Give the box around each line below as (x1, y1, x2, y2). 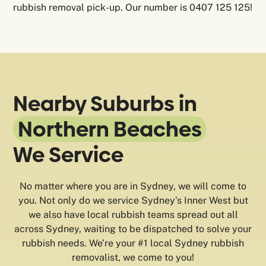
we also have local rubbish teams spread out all (28, 209, 238, 221)
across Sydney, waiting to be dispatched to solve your (14, 223, 252, 235)
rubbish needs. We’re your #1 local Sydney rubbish (22, 237, 244, 249)
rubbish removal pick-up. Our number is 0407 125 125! (13, 2, 253, 14)
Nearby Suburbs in (13, 89, 198, 119)
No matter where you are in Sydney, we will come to (20, 180, 246, 192)
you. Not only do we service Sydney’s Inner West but (18, 195, 248, 207)
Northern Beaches (18, 115, 202, 144)
